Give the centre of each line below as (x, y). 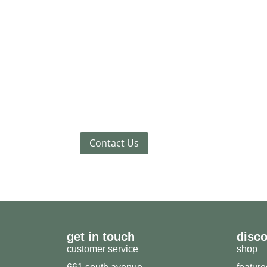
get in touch (101, 237)
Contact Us (114, 143)
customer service (103, 249)
